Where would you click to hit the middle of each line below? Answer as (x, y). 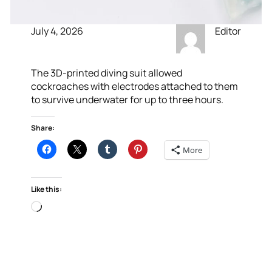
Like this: (47, 189)
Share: (43, 128)
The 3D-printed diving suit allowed (107, 73)
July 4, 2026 (57, 31)
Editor (228, 31)
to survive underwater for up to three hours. (127, 100)
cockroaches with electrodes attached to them (135, 86)
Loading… (62, 207)
